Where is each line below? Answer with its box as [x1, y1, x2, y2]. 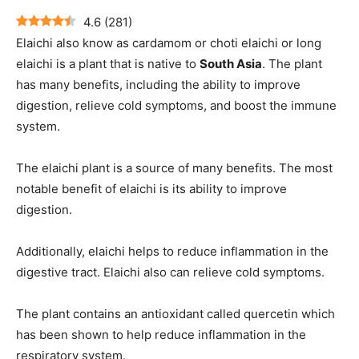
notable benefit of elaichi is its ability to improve [16, 181, 287, 197]
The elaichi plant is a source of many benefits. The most [16, 160, 333, 176]
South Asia [200, 56, 262, 72]
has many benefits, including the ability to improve [16, 77, 301, 93]
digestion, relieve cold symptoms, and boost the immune [16, 98, 337, 114]
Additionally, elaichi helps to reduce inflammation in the [16, 244, 329, 260]
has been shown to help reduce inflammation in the [16, 327, 306, 343]
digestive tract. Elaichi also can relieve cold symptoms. [16, 264, 325, 280]
